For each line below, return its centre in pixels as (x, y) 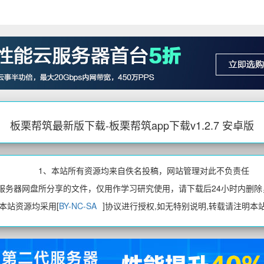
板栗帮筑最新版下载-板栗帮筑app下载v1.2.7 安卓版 (132, 125)
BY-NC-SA (78, 206)
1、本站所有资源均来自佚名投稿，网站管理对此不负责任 (144, 171)
